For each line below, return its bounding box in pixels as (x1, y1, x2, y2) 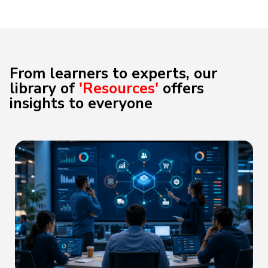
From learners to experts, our (10, 63, 217, 84)
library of (10, 78, 79, 99)
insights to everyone (10, 93, 153, 114)
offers (159, 78, 204, 99)
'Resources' (79, 78, 159, 99)
